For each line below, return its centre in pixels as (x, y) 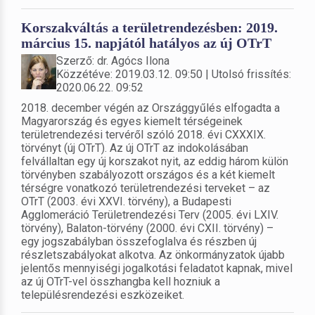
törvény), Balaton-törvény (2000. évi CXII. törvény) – (147, 228)
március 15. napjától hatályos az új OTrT (146, 43)
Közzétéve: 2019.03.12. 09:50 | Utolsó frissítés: (174, 74)
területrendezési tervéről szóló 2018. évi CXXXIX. (143, 134)
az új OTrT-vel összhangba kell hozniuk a (121, 281)
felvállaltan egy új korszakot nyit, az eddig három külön (155, 161)
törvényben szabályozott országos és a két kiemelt (148, 174)
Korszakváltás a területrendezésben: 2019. (149, 27)
